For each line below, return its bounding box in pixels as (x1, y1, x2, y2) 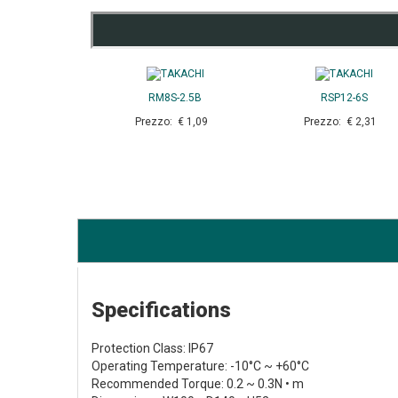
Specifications (92, 298, 231, 323)
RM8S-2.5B (148, 92, 202, 105)
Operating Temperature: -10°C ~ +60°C (92, 359, 309, 374)
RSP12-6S (320, 92, 368, 105)
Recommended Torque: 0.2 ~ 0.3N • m (92, 377, 304, 392)
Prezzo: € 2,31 (303, 115, 385, 129)
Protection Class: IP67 (92, 341, 213, 356)
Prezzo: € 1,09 (134, 115, 216, 129)
